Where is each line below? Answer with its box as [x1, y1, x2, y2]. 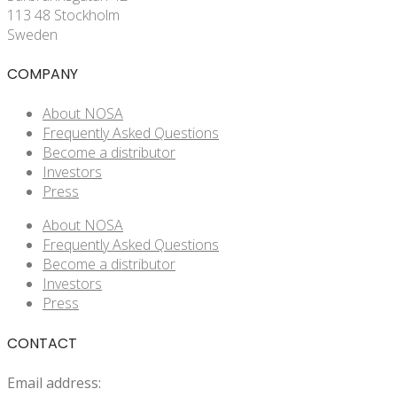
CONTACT [7, 332, 77, 354]
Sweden [7, 24, 58, 44]
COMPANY [7, 64, 78, 85]
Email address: [7, 372, 101, 393]
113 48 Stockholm [7, 4, 120, 25]
